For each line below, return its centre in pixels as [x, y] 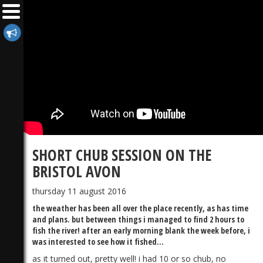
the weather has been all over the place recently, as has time [140, 208]
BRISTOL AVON [77, 171]
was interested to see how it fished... [98, 241]
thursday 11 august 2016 [79, 191]
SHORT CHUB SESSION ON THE [122, 155]
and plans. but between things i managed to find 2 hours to [138, 219]
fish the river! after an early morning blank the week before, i [141, 230]
